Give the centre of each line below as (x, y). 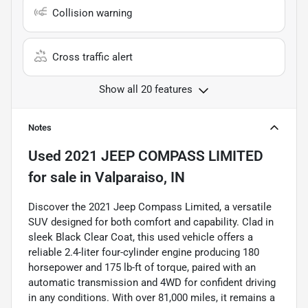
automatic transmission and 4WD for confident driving (152, 283)
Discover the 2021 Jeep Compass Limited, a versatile (150, 207)
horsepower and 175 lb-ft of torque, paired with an (142, 268)
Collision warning (92, 13)
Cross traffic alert (92, 57)
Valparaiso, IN (140, 178)
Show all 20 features (146, 90)
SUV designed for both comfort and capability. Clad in (151, 222)
